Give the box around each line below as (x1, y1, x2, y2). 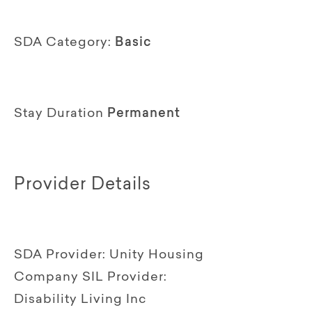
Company (14, 271, 82, 284)
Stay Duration (14, 107, 104, 120)
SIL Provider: (82, 271, 167, 284)
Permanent (107, 107, 180, 120)
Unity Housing (109, 249, 204, 262)
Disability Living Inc (14, 293, 146, 306)
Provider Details (14, 176, 151, 194)
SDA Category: (14, 36, 111, 49)
